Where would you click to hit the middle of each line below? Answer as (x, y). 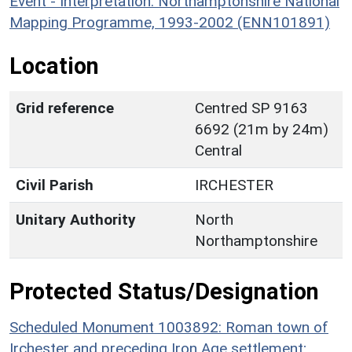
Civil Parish (55, 185)
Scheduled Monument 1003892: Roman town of (169, 327)
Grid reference (65, 108)
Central (218, 150)
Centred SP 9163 (251, 108)
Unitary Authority (76, 219)
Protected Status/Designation (164, 291)
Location (54, 66)
